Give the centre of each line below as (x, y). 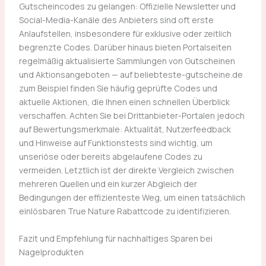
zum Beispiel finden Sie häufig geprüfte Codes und (118, 88)
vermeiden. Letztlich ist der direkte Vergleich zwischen (126, 170)
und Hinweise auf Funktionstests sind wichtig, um (115, 143)
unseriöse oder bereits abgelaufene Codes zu (110, 157)
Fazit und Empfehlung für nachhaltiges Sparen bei (115, 238)
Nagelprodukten (51, 252)
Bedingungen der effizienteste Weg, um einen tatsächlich (132, 198)
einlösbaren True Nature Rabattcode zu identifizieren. (125, 211)
